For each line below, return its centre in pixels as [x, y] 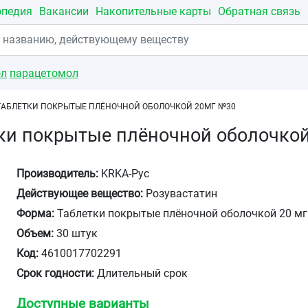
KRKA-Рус [124, 174]
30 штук [76, 233]
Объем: [35, 233]
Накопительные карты [153, 11]
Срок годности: [56, 273]
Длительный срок [141, 273]
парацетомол [44, 73]
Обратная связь [259, 11]
